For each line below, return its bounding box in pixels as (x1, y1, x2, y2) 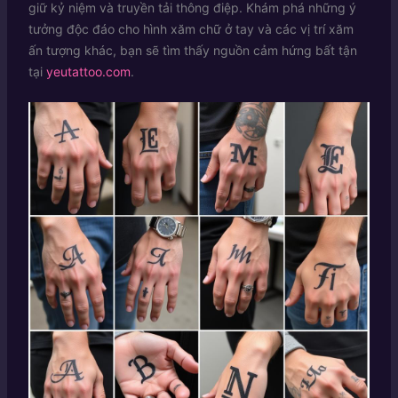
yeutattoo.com (45, 63, 131, 79)
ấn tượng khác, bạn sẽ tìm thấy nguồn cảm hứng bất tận (28, 42, 357, 58)
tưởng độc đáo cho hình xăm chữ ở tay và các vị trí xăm (28, 20, 354, 36)
